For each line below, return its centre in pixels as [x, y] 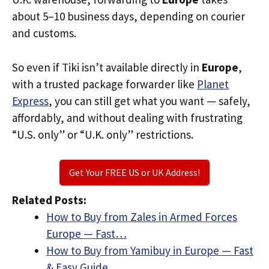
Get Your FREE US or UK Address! [134, 172]
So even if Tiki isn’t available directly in [107, 67]
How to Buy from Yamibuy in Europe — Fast [150, 250]
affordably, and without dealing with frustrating [127, 117]
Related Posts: [49, 200]
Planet [213, 84]
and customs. [44, 33]
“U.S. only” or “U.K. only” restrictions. [103, 134]
